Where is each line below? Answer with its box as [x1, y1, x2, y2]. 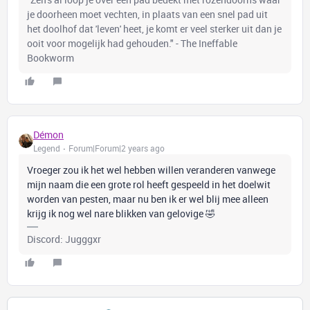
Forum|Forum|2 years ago [69, 143, 165, 154]
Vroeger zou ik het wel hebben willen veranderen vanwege [27, 163, 275, 176]
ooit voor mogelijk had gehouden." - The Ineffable [27, 37, 237, 50]
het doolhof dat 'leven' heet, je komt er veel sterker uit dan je [27, 22, 282, 35]
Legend [33, 143, 60, 154]
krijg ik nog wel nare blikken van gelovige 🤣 [27, 207, 217, 220]
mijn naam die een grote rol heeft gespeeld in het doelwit [27, 178, 271, 191]
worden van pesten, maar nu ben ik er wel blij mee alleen [27, 192, 268, 206]
